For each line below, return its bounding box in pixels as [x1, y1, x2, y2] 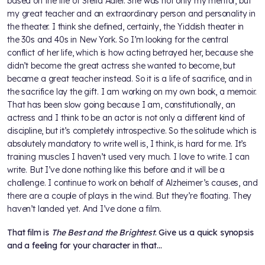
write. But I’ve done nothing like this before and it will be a [7, 164, 225, 176]
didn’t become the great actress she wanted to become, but [7, 60, 235, 72]
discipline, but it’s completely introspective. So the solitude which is [7, 125, 257, 137]
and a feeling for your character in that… [7, 240, 162, 251]
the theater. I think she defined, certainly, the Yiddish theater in [7, 21, 244, 33]
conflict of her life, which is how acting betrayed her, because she [7, 47, 254, 59]
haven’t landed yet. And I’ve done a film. [7, 203, 161, 215]
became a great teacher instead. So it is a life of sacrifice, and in [7, 73, 253, 85]
